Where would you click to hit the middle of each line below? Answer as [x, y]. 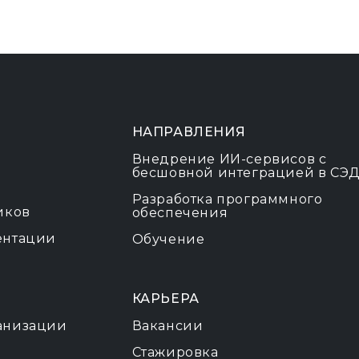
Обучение [168, 239]
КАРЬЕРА [165, 298]
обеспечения [180, 213]
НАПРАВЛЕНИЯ [189, 132]
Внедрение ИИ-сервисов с [229, 159]
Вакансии [167, 326]
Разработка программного [227, 199]
